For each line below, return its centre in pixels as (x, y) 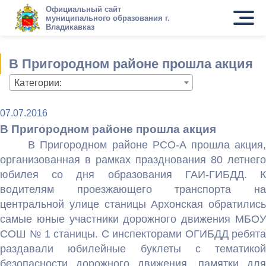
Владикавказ (70, 27)
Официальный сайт (83, 9)
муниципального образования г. (107, 18)
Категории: (38, 83)
